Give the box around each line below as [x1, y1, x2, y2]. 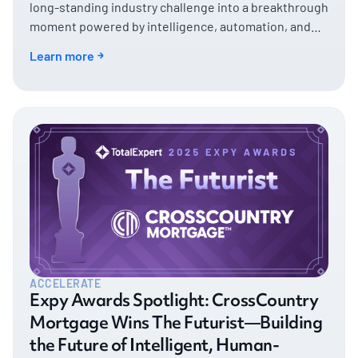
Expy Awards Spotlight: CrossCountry [30, 288, 319, 312]
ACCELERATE [30, 276, 101, 290]
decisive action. [30, 38, 117, 53]
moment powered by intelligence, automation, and [30, 18, 311, 34]
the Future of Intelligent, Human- [30, 333, 280, 356]
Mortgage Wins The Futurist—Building [30, 311, 323, 334]
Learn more [30, 47, 94, 63]
